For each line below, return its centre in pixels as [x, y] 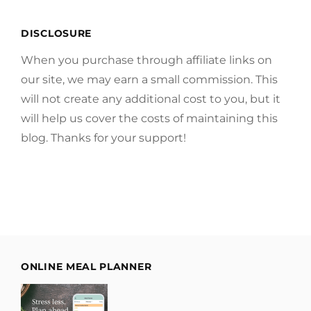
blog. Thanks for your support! [103, 138]
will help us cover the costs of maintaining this [149, 118]
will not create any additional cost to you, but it [151, 99]
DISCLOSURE [56, 33]
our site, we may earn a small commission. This [149, 79]
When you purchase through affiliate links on [146, 60]
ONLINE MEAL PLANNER [86, 267]
